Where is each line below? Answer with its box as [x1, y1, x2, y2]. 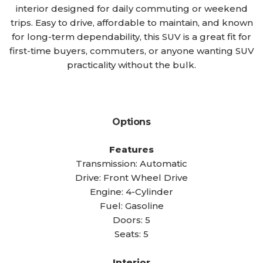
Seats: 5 [114, 228, 149, 240]
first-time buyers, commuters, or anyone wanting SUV [9, 45, 254, 56]
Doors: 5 [113, 214, 150, 225]
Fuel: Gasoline [99, 200, 164, 211]
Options [112, 116, 151, 127]
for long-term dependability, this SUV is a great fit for [12, 31, 251, 42]
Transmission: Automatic [76, 158, 187, 169]
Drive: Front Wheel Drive [75, 172, 188, 183]
